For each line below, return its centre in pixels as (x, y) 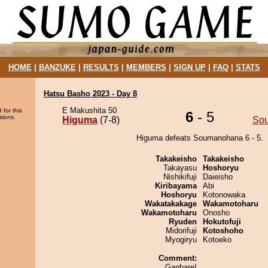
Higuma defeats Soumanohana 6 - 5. (200, 138)
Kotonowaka (224, 195)
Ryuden (183, 222)
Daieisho (218, 177)
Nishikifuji (180, 177)
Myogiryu (181, 240)
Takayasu (180, 168)
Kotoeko (217, 240)
